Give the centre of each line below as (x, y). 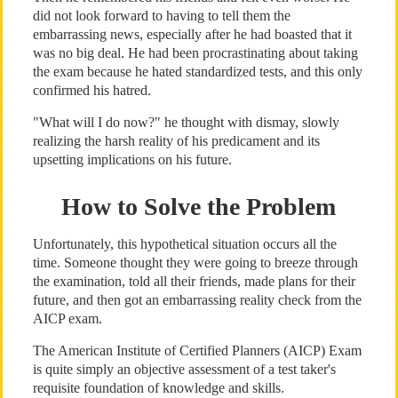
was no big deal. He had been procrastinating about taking (195, 53)
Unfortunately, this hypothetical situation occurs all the (184, 244)
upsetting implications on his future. (132, 159)
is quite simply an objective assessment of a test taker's (184, 369)
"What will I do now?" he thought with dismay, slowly (186, 122)
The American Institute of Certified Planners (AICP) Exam (197, 350)
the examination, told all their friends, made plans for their (194, 281)
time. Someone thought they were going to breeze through (195, 263)
